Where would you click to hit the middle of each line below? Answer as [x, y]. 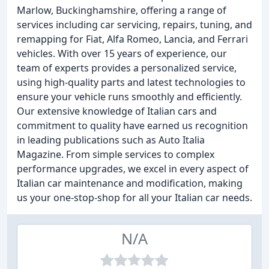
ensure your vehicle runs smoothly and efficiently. [129, 97]
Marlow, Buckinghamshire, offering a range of [122, 10]
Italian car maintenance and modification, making [130, 183]
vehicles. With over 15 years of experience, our [122, 53]
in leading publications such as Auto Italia [111, 140]
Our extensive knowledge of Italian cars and [117, 111]
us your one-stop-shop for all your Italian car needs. [134, 198]
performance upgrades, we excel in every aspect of [133, 169]
